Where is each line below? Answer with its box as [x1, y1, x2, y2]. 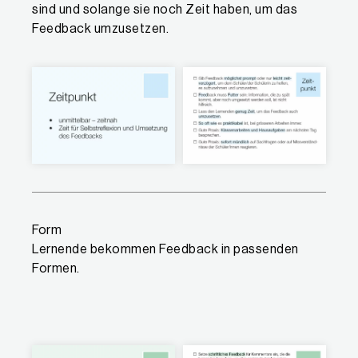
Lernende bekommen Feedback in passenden [32, 243, 299, 257]
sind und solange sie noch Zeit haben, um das [32, 2, 297, 16]
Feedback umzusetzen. [32, 22, 169, 35]
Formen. [32, 262, 80, 276]
